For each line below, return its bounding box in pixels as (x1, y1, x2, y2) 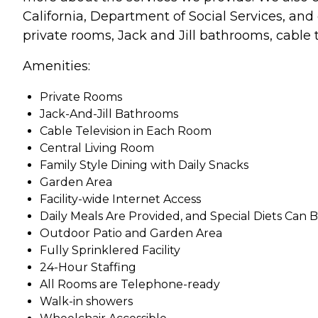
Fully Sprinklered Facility (40, 243, 180, 257)
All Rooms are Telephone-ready (40, 277, 220, 291)
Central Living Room (40, 141, 154, 155)
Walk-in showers (40, 294, 133, 308)
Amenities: (23, 57, 90, 74)
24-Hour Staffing (40, 260, 136, 274)
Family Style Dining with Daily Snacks (40, 158, 248, 172)
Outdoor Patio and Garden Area (40, 226, 222, 240)
